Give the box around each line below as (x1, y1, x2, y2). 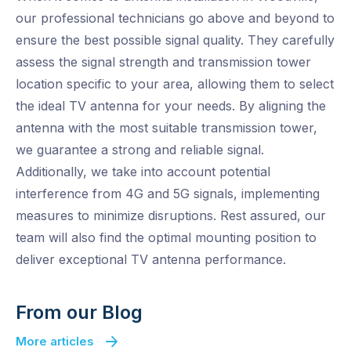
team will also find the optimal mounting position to (16, 230, 317, 246)
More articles (16, 334, 94, 349)
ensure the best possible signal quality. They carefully (16, 32, 335, 49)
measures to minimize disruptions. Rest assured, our (16, 208, 326, 224)
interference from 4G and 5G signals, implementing (16, 186, 320, 202)
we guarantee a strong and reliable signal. (16, 142, 264, 158)
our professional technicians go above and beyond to (16, 10, 335, 27)
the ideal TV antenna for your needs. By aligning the (16, 98, 326, 114)
